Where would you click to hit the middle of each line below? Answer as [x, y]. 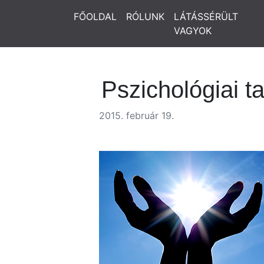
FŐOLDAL [95, 16]
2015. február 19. [136, 115]
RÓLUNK [145, 16]
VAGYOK [193, 31]
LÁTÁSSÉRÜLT [206, 16]
